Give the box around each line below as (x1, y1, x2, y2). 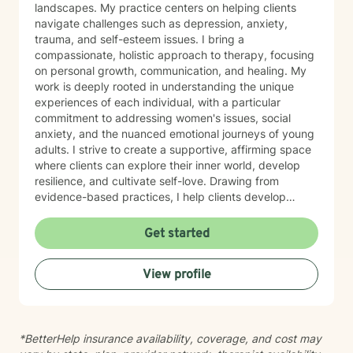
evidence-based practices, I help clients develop (35, 190, 286, 203)
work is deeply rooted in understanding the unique (35, 80, 294, 93)
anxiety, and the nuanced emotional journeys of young (35, 127, 314, 140)
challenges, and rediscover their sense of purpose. (35, 221, 295, 235)
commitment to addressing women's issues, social (35, 111, 291, 124)
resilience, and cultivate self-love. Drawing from (35, 174, 210, 188)
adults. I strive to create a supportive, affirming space (35, 143, 311, 156)
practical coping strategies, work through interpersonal (35, 206, 318, 219)
